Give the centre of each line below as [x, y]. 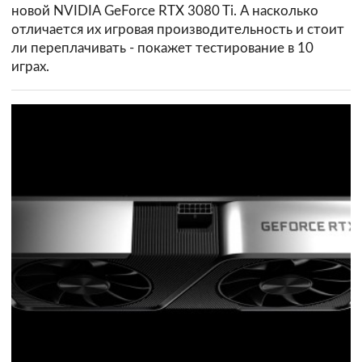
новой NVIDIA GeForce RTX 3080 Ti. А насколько [165, 11]
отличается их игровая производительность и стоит [178, 30]
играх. [30, 67]
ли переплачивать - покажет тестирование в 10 [162, 48]
